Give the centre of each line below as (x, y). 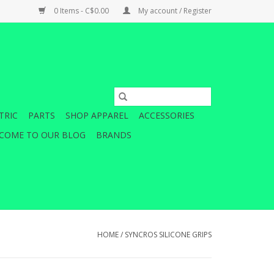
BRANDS (114, 135)
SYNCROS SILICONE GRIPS (168, 235)
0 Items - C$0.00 (81, 11)
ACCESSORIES (167, 115)
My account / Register (174, 11)
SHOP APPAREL (97, 115)
